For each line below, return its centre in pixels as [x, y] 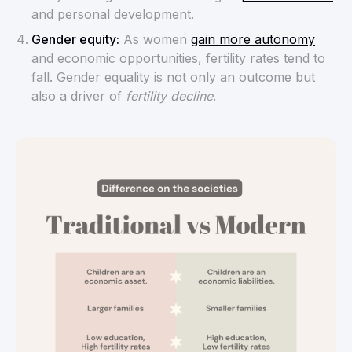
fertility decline [169, 95]
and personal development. [113, 14]
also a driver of [79, 95]
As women [155, 39]
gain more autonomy [253, 39]
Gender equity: [75, 39]
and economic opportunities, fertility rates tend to [178, 58]
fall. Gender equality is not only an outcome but [173, 77]
